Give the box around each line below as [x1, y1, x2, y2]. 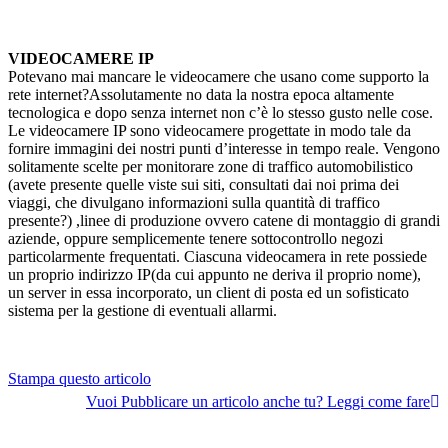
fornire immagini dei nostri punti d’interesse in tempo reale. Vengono [8, 140, 440, 158]
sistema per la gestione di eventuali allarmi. [8, 302, 277, 320]
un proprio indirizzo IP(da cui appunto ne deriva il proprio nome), [8, 266, 421, 284]
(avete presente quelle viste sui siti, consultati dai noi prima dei [8, 176, 399, 194]
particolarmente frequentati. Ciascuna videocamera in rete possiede [8, 248, 427, 266]
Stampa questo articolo [8, 370, 151, 388]
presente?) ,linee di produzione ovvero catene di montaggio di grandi [8, 212, 440, 230]
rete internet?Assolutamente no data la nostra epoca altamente [8, 86, 394, 104]
